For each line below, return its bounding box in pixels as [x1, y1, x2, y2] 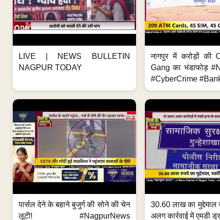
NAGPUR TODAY [19, 63, 82, 72]
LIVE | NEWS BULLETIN [19, 52, 130, 61]
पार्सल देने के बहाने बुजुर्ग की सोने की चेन [19, 200, 130, 209]
